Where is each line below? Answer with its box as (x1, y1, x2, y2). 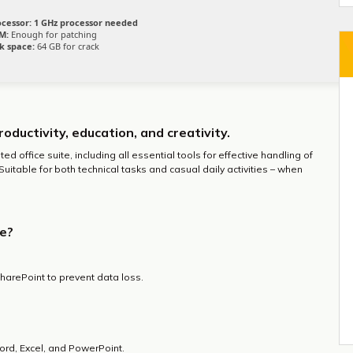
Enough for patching (9, 28, 97, 40)
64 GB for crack (35, 40, 99, 52)
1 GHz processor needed (32, 17, 138, 28)
